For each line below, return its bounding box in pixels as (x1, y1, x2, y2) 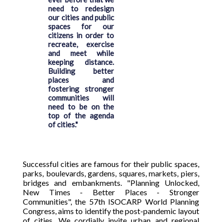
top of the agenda (48, 111, 114, 120)
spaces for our (48, 22, 114, 31)
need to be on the (48, 102, 114, 111)
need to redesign (48, 4, 114, 13)
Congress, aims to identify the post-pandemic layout (23, 206, 199, 216)
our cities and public (48, 13, 114, 22)
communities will (48, 93, 114, 102)
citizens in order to (48, 31, 114, 40)
